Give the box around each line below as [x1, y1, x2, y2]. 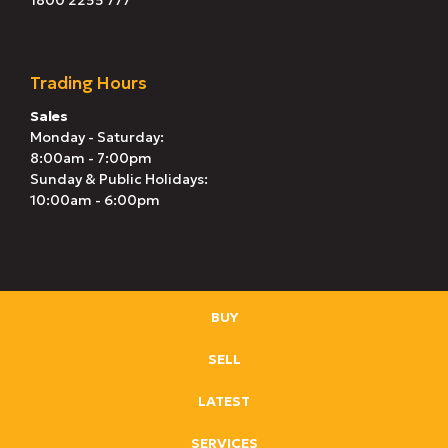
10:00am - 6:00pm [30, 191, 160, 210]
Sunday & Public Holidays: [30, 170, 208, 189]
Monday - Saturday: [30, 128, 164, 147]
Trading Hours [30, 72, 147, 95]
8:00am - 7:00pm [30, 149, 152, 168]
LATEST [198, 392, 250, 411]
